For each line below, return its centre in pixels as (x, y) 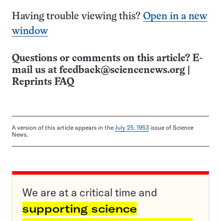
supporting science (80, 209)
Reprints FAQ (43, 82)
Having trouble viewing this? (77, 17)
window (30, 32)
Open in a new (175, 17)
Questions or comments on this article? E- (107, 59)
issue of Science (171, 128)
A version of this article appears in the (63, 128)
